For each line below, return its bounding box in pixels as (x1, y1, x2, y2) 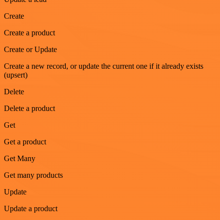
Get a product (4, 137, 46, 146)
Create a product (4, 28, 55, 37)
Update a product (4, 204, 57, 213)
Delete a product (4, 104, 55, 112)
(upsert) (4, 70, 27, 79)
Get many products (4, 170, 63, 179)
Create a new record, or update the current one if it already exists (4, 61, 203, 70)
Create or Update (4, 45, 57, 54)
